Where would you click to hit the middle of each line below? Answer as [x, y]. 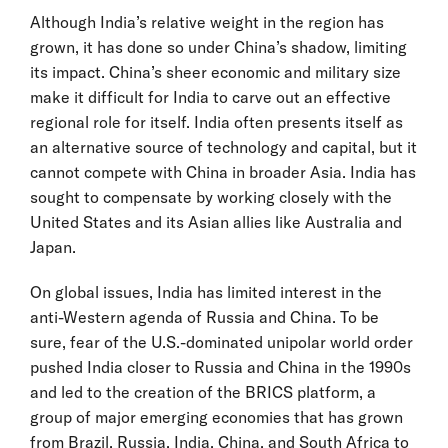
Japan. [55, 246]
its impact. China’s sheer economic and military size [215, 71]
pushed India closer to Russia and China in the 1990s [220, 366]
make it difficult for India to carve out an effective [210, 96]
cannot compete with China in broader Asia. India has [223, 171]
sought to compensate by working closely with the [211, 196]
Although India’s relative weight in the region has [207, 21]
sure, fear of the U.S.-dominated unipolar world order [221, 341]
